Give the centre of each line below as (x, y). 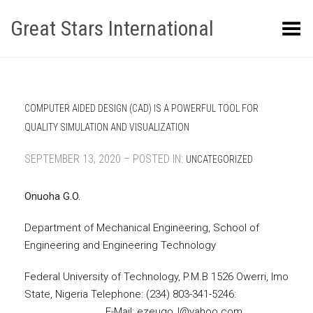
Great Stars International (112, 28)
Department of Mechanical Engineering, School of (142, 228)
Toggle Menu (274, 24)
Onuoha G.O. (52, 196)
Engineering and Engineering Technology (120, 245)
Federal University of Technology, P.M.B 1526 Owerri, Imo (156, 277)
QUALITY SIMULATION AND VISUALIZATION (107, 127)
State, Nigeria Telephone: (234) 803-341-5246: (154, 294)
